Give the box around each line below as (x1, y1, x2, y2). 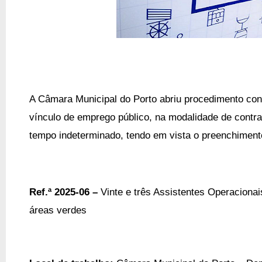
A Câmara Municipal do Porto (29, 93, 160, 105)
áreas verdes (29, 204, 87, 216)
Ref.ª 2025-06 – (29, 185, 101, 198)
